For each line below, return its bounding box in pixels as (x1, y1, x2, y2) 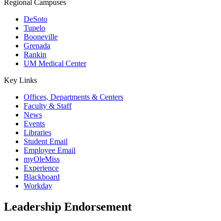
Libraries (24, 128, 51, 137)
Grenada (24, 41, 50, 50)
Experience (24, 164, 59, 172)
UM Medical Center (24, 59, 86, 68)
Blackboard (24, 173, 60, 181)
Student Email (24, 137, 68, 146)
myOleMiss (24, 155, 60, 163)
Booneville (24, 33, 58, 41)
